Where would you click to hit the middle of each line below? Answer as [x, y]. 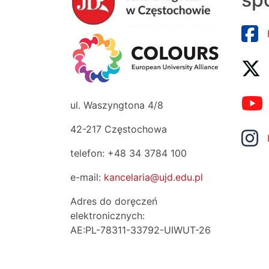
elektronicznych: [107, 216]
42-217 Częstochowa [119, 129]
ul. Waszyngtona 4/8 [117, 105]
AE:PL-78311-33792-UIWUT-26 [141, 230]
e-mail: [87, 177]
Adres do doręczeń [114, 201]
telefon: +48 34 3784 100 [128, 153]
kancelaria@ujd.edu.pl [153, 177]
